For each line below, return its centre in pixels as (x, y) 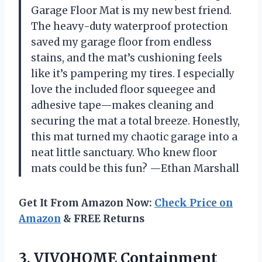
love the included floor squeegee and (123, 89)
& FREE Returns (103, 218)
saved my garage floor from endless (121, 42)
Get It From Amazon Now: (87, 203)
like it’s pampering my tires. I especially (133, 73)
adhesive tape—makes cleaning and (122, 105)
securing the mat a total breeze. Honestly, (135, 121)
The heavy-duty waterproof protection (130, 26)
